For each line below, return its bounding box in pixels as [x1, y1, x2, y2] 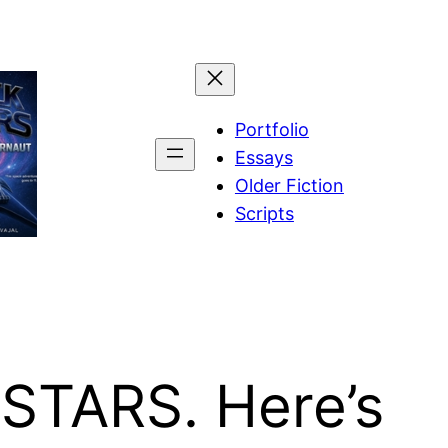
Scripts [234, 202, 294, 224]
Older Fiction [234, 174, 344, 196]
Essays [234, 146, 293, 168]
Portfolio [234, 118, 309, 140]
